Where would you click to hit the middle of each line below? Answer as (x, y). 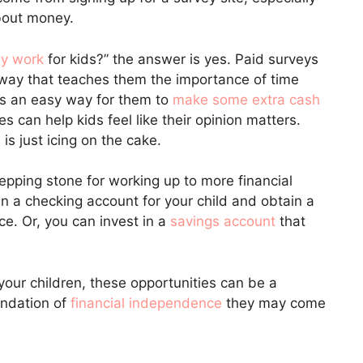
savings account (223, 222)
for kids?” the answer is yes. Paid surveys (181, 59)
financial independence (146, 303)
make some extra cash (246, 99)
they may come (274, 303)
